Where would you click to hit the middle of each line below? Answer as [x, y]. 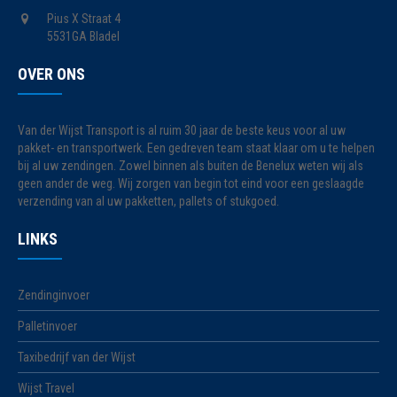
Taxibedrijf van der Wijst [77, 357]
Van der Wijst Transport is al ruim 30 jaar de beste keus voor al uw [182, 130]
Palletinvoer [48, 326]
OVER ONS [52, 74]
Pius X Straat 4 [84, 19]
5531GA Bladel [84, 36]
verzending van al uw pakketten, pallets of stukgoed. [149, 201]
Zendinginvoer [54, 295]
